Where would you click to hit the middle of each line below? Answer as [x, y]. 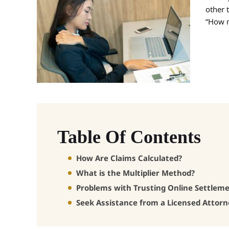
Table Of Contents [129, 137]
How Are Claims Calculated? [129, 158]
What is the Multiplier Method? [135, 173]
